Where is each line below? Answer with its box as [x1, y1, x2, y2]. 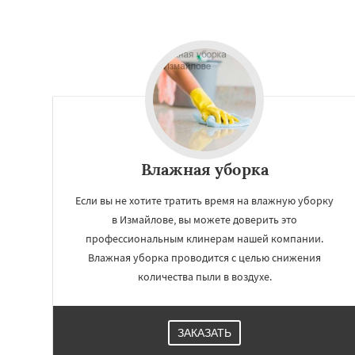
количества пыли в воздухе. [137, 269, 272, 284]
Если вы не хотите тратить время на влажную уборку [75, 193, 334, 208]
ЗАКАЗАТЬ [177, 326, 231, 339]
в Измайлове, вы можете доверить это [112, 212, 297, 227]
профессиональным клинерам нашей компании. [86, 231, 323, 246]
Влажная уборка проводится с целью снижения [88, 250, 321, 265]
